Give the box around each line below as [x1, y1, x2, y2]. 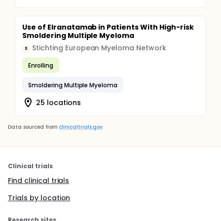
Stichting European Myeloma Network [32, 43, 166, 53]
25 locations [36, 97, 81, 108]
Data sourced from [8, 123, 58, 131]
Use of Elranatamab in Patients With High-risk [22, 22, 194, 32]
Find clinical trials [8, 176, 70, 185]
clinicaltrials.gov [59, 123, 103, 131]
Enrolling [28, 61, 53, 70]
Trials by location [8, 193, 71, 203]
